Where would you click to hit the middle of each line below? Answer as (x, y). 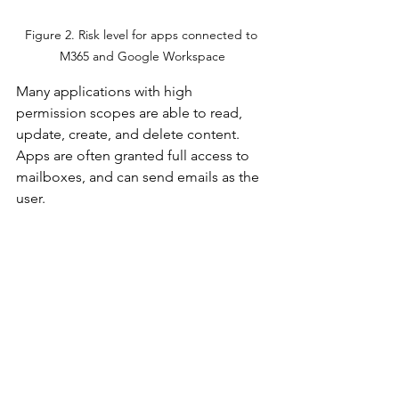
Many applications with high (106, 92)
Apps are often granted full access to (134, 156)
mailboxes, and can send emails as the (139, 177)
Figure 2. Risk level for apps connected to (142, 35)
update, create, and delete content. (130, 134)
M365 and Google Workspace (142, 57)
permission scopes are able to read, (131, 113)
